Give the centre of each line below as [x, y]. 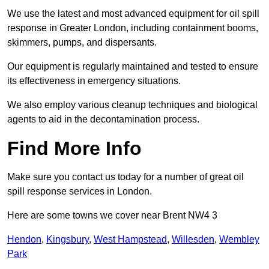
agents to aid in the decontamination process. [103, 119]
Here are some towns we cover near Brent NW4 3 [112, 216]
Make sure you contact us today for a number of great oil [125, 177]
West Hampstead [130, 240]
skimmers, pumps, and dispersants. [82, 43]
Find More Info [74, 149]
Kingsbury [68, 240]
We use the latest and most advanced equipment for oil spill [133, 14]
